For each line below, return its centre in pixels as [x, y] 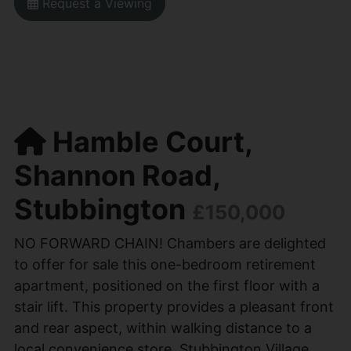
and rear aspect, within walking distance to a [163, 327]
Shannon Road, [117, 175]
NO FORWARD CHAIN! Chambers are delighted [170, 243]
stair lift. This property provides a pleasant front [174, 306]
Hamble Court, [149, 141]
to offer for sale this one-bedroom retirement [165, 264]
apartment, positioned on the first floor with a [166, 285]
